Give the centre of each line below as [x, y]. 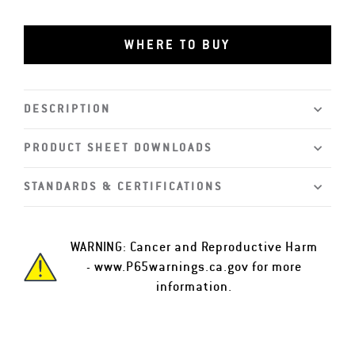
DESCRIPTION [67, 109]
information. [194, 286]
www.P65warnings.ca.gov [172, 267]
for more [275, 267]
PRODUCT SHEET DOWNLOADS [118, 147]
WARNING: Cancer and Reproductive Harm [194, 247]
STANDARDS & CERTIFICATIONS [123, 186]
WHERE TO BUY [177, 45]
